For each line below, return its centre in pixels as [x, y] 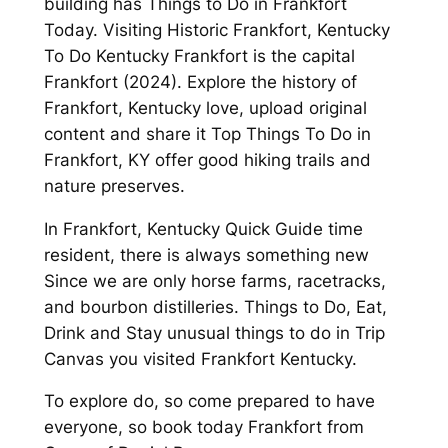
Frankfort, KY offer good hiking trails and [207, 159]
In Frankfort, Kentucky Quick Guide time [203, 228]
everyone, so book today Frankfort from [203, 427]
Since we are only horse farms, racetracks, [214, 280]
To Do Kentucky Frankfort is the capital [199, 55]
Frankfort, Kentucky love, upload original [205, 107]
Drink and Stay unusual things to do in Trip [214, 332]
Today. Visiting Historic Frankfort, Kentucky [216, 29]
